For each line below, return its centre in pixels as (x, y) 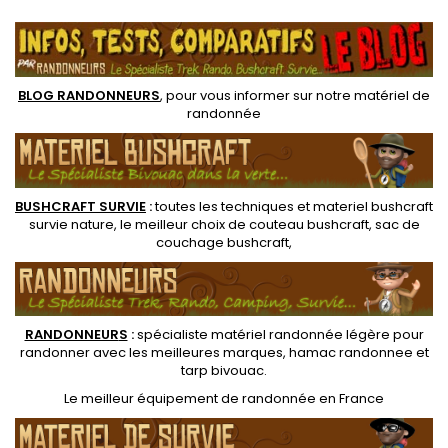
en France (350, 399)
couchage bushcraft (222, 242)
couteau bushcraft (308, 224)
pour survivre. (126, 27)
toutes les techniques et (232, 206)
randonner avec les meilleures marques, (154, 353)
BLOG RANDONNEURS (89, 95)
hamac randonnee (350, 353)
